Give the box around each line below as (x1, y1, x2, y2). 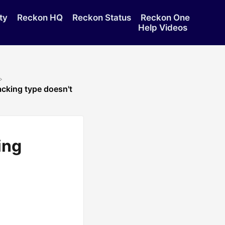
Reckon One (140, 13, 190, 23)
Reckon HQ (17, 13, 65, 23)
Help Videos (138, 23, 187, 33)
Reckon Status (72, 13, 133, 23)
